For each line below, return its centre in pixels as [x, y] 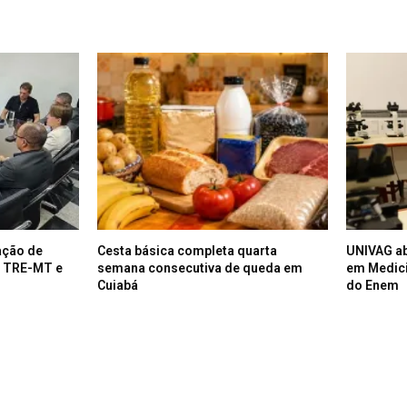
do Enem [372, 285]
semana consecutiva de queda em [200, 268]
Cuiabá [118, 285]
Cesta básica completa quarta [188, 250]
